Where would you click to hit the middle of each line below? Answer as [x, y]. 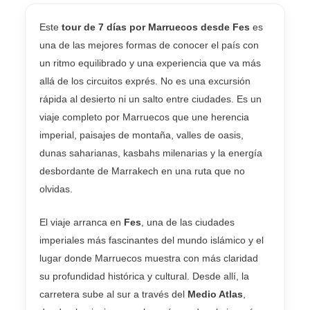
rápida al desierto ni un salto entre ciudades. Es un [151, 99]
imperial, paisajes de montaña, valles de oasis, [142, 135]
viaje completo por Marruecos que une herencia [144, 117]
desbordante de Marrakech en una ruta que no [142, 171]
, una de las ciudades [188, 222]
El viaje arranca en [82, 222]
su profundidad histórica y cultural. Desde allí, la [144, 276]
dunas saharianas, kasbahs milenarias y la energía [151, 153]
